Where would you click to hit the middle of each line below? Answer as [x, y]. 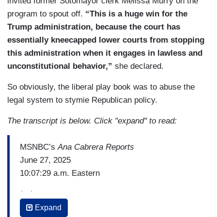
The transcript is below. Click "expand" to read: [92, 121]
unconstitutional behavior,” [61, 66]
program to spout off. [46, 14]
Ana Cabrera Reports [96, 147]
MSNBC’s [39, 147]
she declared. [139, 66]
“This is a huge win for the [136, 14]
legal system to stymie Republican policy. [82, 100]
